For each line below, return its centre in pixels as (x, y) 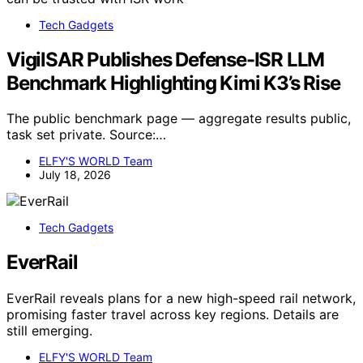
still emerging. (49, 331)
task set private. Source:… (86, 135)
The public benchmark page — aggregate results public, (179, 119)
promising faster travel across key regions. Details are (173, 315)
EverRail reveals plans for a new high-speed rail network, (181, 299)
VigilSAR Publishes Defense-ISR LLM (166, 59)
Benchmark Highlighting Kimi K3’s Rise (173, 83)
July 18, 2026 (75, 175)
